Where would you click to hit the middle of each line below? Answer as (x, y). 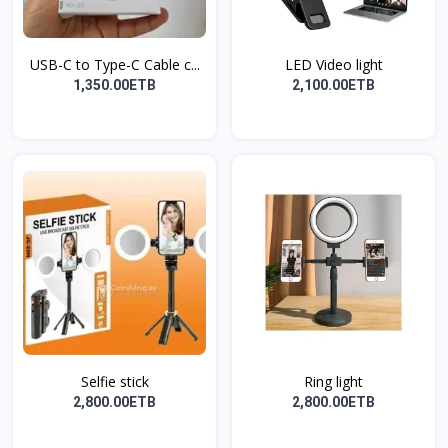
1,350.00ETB (114, 85)
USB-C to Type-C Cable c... (114, 65)
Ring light (333, 382)
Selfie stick (114, 382)
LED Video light (333, 65)
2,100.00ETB (333, 85)
